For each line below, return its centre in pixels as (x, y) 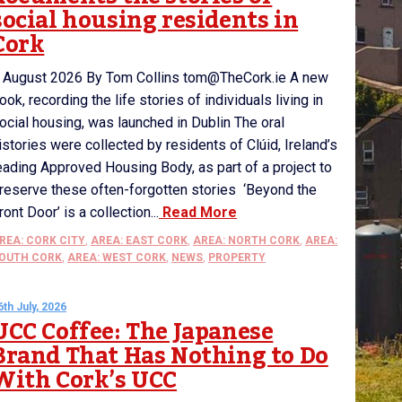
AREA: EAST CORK (139, 240)
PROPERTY (237, 258)
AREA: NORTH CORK (246, 240)
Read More (198, 212)
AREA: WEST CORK (117, 258)
